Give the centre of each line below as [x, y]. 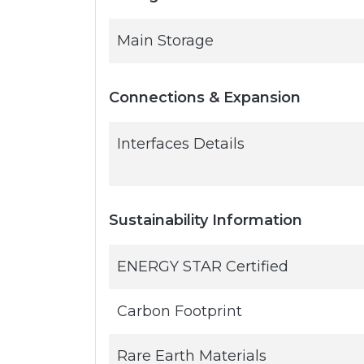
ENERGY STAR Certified [203, 266]
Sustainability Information [206, 220]
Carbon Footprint [180, 311]
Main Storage [165, 41]
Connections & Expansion [205, 97]
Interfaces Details [181, 144]
